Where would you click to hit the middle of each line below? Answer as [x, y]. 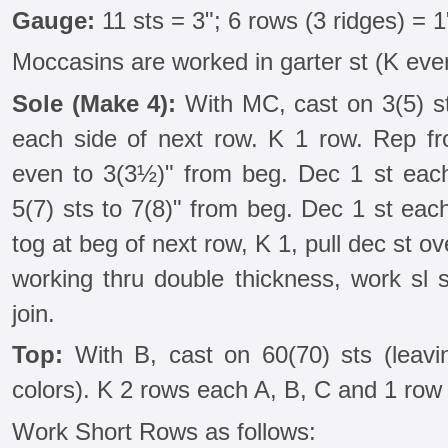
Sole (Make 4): [94, 103]
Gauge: [53, 20]
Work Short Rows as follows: [164, 431]
